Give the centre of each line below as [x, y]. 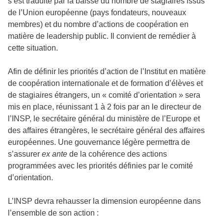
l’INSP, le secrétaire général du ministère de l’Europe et [104, 118]
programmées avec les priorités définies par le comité [100, 165]
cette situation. [33, 48]
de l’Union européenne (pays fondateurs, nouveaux [97, 12]
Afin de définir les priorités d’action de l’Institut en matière [107, 71]
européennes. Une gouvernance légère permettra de [99, 142]
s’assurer [25, 154]
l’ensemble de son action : [54, 213]
